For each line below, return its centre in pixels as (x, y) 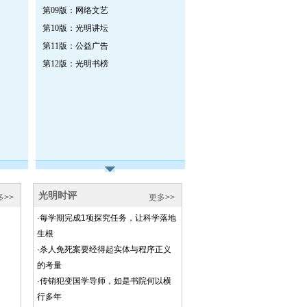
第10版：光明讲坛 (75, 28)
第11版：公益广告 (75, 46)
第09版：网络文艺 (75, 10)
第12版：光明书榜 (75, 64)
